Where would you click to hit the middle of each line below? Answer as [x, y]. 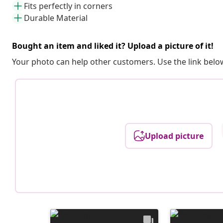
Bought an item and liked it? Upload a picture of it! [113, 46]
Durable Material [56, 18]
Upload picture [174, 136]
